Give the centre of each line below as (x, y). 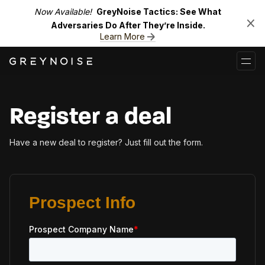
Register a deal (91, 118)
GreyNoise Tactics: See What (159, 12)
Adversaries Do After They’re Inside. (128, 25)
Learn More (122, 36)
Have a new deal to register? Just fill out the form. (106, 142)
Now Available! (63, 12)
